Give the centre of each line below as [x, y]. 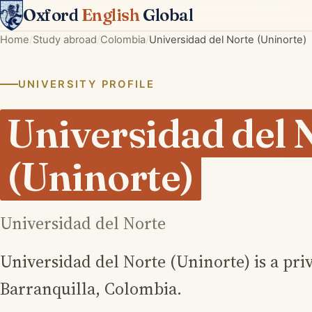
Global [166, 15]
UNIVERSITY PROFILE [86, 84]
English [110, 15]
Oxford [52, 15]
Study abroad [65, 40]
